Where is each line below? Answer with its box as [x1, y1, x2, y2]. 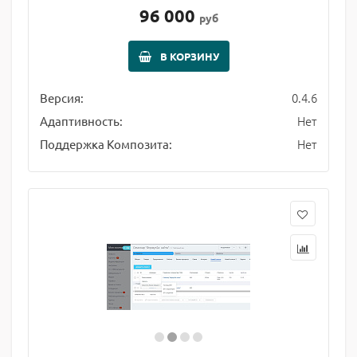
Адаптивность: [40, 113, 123, 128]
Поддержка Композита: [40, 136, 172, 151]
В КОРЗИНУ [159, 49, 219, 63]
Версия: [40, 90, 84, 105]
